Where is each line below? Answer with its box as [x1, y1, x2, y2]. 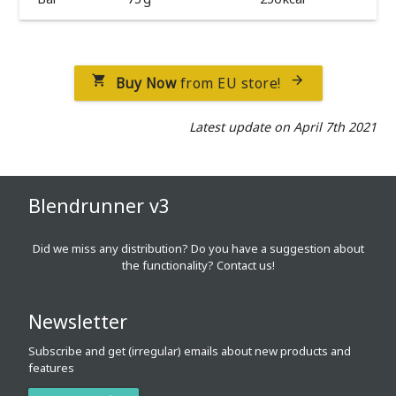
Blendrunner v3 [28, 192, 171, 218]
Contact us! [216, 256, 275, 273]
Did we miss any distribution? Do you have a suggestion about [32, 240, 364, 256]
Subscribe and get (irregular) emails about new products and [28, 343, 352, 359]
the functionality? [121, 256, 217, 273]
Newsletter [28, 308, 128, 334]
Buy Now [115, 72, 176, 93]
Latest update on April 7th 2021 [188, 118, 377, 135]
